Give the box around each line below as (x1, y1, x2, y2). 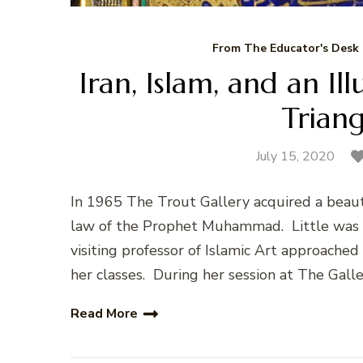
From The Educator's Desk (211, 40, 359, 56)
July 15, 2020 (256, 147, 335, 165)
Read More (70, 305, 138, 323)
